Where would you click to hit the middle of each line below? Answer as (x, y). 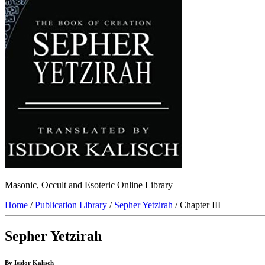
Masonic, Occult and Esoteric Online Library (89, 185)
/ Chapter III (197, 205)
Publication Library (71, 205)
